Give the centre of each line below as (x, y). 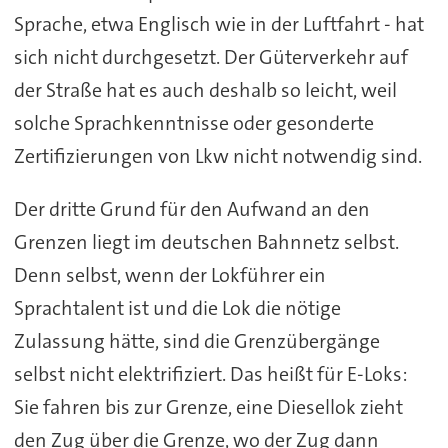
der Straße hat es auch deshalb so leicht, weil (205, 89)
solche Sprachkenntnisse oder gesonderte (193, 122)
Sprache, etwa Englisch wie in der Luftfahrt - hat (218, 23)
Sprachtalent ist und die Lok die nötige (177, 307)
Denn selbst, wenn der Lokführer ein (169, 274)
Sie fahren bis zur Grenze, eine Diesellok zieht (208, 406)
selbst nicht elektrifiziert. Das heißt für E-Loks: (210, 373)
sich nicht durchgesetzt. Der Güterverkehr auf (210, 56)
